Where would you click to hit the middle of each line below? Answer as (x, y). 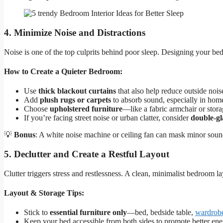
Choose (37, 109)
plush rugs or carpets (75, 100)
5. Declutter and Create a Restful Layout (87, 154)
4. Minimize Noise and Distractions (75, 32)
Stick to (37, 213)
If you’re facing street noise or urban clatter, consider (107, 118)
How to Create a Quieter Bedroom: (63, 71)
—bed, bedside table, (161, 213)
